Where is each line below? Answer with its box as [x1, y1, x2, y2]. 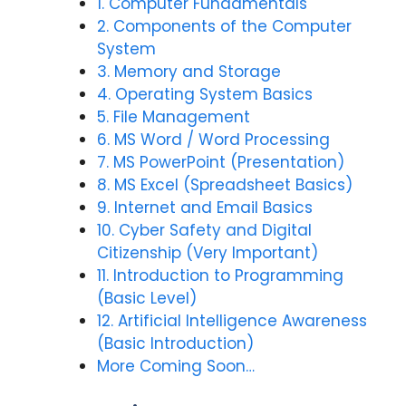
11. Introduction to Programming [96, 265, 343, 287]
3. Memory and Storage [96, 61, 281, 83]
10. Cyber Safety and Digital [96, 219, 312, 242]
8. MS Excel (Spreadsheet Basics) [96, 174, 353, 197]
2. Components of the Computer [96, 15, 352, 38]
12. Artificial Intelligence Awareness [96, 310, 367, 333]
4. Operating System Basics [96, 83, 313, 106]
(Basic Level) [96, 287, 197, 310]
